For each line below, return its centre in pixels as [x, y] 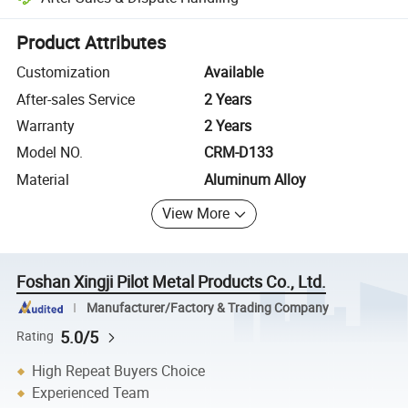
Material [43, 179]
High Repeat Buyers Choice [119, 371]
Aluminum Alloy [255, 179]
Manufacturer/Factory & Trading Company [207, 307]
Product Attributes [92, 43]
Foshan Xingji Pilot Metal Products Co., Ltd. [172, 282]
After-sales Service [76, 99]
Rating [36, 337]
